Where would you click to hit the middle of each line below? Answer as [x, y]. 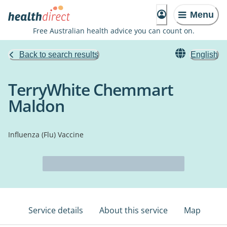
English [204, 54]
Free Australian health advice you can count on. [113, 31]
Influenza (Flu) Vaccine [46, 135]
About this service [134, 210]
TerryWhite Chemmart [91, 89]
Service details [56, 210]
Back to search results [59, 54]
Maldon [36, 106]
